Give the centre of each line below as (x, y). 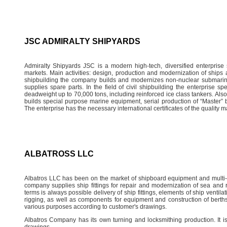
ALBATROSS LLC (59, 154)
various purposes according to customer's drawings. (95, 206)
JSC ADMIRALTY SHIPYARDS (82, 41)
